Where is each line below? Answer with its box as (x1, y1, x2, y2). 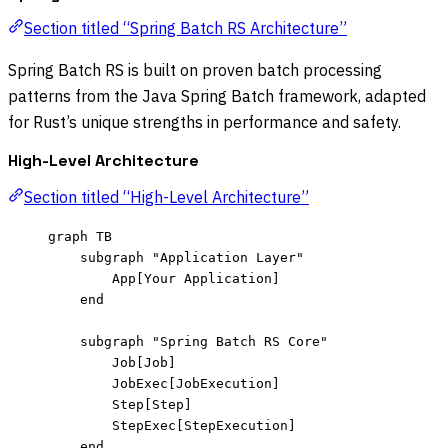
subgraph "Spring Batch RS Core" (80, 333, 328, 349)
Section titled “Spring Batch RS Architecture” (24, 17, 347, 38)
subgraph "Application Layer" (80, 249, 304, 265)
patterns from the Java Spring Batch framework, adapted (8, 85, 426, 106)
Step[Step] (112, 396, 192, 412)
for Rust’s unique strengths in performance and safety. (8, 111, 401, 132)
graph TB (48, 228, 112, 244)
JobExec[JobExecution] (112, 375, 280, 391)
